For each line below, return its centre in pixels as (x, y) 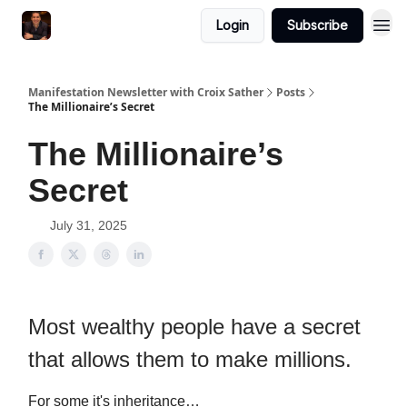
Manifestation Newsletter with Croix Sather (146, 92)
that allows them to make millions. (190, 359)
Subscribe (318, 25)
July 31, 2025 (89, 225)
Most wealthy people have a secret (194, 327)
